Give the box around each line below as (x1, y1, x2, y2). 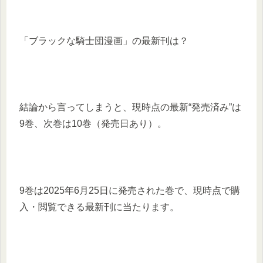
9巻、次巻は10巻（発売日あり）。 (19, 119, 167, 129)
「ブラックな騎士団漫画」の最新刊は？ (19, 35, 188, 46)
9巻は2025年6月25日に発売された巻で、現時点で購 (19, 185, 240, 195)
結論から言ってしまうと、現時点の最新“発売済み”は (19, 102, 241, 113)
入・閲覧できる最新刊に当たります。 (19, 201, 179, 212)
